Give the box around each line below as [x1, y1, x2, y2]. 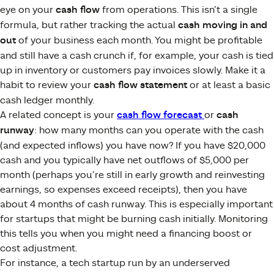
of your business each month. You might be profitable [16, 34, 262, 46]
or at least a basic [187, 79, 270, 91]
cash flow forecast [117, 109, 202, 121]
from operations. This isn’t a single [100, 4, 257, 15]
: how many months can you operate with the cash [34, 124, 264, 136]
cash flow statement [94, 79, 187, 91]
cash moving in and [178, 19, 267, 31]
